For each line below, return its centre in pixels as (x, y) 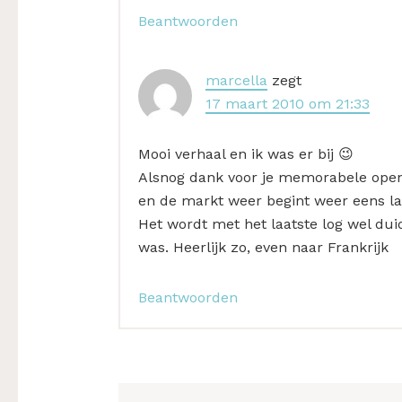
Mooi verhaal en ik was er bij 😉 (246, 154)
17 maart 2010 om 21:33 (288, 104)
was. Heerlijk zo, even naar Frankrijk (263, 248)
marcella (236, 81)
